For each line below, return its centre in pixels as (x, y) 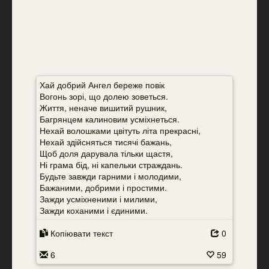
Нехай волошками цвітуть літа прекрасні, (120, 130)
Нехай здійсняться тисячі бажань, (106, 142)
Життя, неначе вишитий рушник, (103, 107)
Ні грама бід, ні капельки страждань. (111, 165)
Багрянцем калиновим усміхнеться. (110, 119)
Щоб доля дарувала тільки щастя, (106, 153)
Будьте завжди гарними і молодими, (110, 176)
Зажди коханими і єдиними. (94, 210)
